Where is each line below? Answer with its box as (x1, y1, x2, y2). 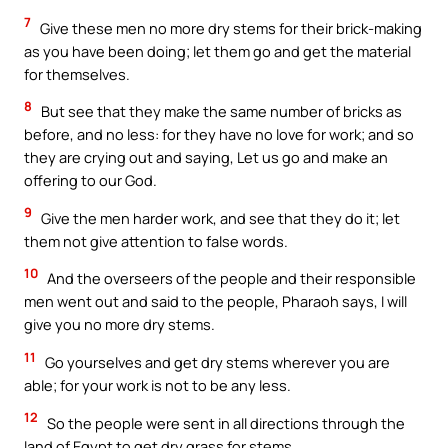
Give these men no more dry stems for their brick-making (37, 17, 422, 38)
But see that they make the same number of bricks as (38, 101, 402, 122)
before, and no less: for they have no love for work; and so (24, 124, 414, 145)
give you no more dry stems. (24, 314, 215, 335)
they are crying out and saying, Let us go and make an (24, 147, 388, 168)
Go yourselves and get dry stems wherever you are (42, 351, 390, 372)
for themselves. (24, 63, 130, 84)
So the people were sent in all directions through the (44, 412, 405, 433)
